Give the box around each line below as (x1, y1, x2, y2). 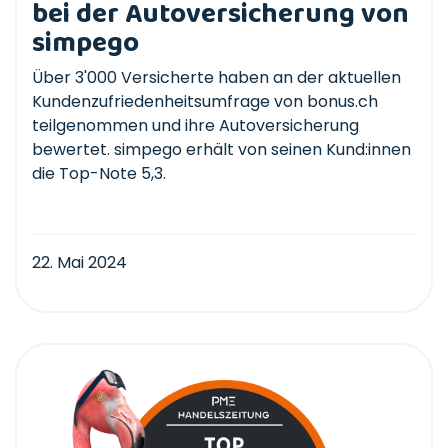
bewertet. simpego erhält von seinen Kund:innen (32, 137, 411, 161)
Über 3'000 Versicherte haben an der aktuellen (32, 65, 401, 89)
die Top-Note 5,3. (32, 161, 166, 185)
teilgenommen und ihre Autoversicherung (32, 113, 359, 137)
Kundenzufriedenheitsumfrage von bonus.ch (32, 89, 378, 113)
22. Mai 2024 (32, 250, 127, 274)
